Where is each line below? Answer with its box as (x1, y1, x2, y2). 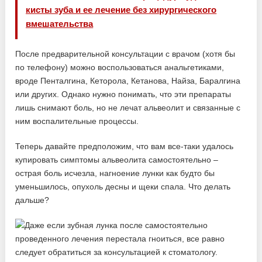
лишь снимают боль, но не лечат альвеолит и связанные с (15, 103, 241, 113)
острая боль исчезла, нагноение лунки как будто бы (15, 168, 215, 178)
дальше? (15, 195, 50, 205)
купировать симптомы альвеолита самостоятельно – (15, 155, 219, 165)
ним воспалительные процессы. (15, 116, 139, 126)
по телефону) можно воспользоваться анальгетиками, (15, 63, 225, 73)
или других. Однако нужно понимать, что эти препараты (15, 89, 232, 99)
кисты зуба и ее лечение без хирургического (26, 5, 217, 15)
